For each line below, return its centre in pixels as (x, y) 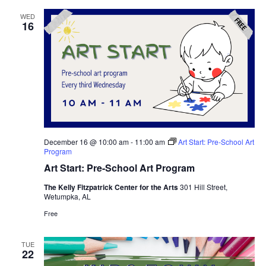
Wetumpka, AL (67, 196)
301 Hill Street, (203, 186)
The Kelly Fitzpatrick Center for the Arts (112, 187)
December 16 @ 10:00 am (86, 141)
